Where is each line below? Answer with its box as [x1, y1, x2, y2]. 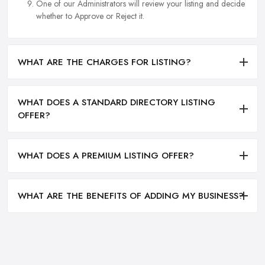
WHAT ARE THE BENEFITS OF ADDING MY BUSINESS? [18, 189, 244, 203]
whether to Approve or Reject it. [36, 10, 144, 22]
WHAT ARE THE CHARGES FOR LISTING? [18, 55, 191, 69]
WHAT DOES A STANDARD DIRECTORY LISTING [18, 95, 215, 109]
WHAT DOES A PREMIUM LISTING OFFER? [18, 149, 194, 163]
